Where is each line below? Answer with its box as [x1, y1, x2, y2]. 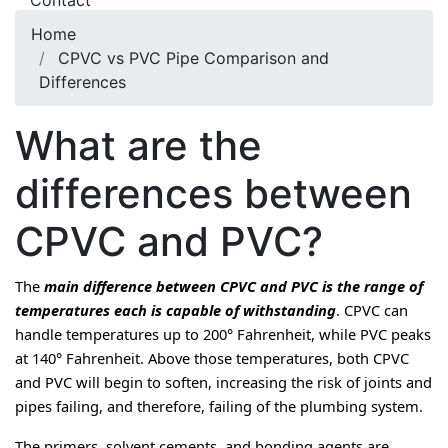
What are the [15, 121, 262, 170]
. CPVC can [336, 300, 408, 320]
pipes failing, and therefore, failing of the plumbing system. [15, 396, 423, 416]
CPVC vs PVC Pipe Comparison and [58, 48, 329, 68]
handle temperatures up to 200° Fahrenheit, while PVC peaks [15, 324, 431, 344]
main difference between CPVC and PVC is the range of [44, 276, 423, 296]
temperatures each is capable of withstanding [15, 300, 336, 320]
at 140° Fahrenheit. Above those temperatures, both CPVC [15, 348, 409, 368]
